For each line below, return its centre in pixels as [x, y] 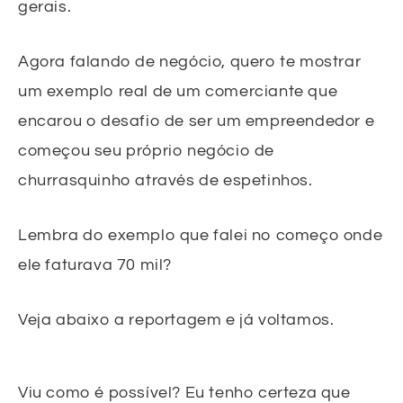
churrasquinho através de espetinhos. [166, 180]
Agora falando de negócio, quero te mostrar [190, 61]
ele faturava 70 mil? [95, 264]
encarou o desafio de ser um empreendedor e [197, 121]
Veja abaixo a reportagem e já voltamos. [176, 319]
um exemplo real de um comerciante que [178, 91]
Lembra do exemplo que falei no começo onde [201, 235]
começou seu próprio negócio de [147, 150]
